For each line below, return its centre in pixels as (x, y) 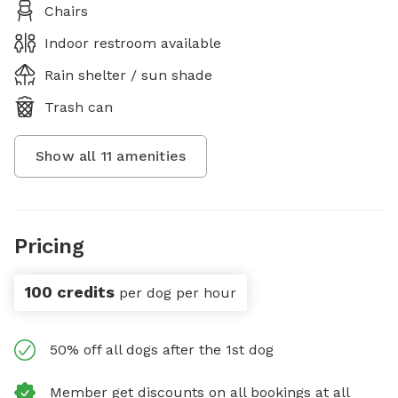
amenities (149, 155)
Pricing (49, 246)
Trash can (79, 107)
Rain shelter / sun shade (128, 75)
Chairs (66, 11)
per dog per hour (178, 292)
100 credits (70, 291)
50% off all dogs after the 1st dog (162, 349)
